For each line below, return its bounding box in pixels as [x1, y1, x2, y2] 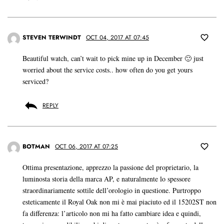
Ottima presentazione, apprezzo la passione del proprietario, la [22, 162, 198, 172]
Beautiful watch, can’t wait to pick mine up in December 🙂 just [22, 53, 203, 63]
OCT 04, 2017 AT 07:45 [86, 33, 149, 42]
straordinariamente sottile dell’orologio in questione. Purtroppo [22, 185, 201, 195]
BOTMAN [22, 142, 50, 151]
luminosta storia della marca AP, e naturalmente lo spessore [22, 174, 190, 184]
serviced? [22, 76, 48, 86]
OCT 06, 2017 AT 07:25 [55, 142, 118, 151]
